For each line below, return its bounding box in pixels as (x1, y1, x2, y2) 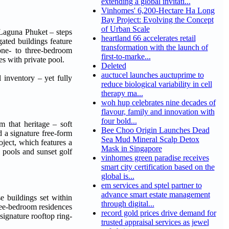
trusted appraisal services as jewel (101, 218, 209, 227)
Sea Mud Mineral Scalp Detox (101, 135, 199, 144)
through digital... (101, 199, 154, 209)
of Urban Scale (101, 25, 150, 34)
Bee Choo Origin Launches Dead (101, 126, 210, 135)
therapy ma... (101, 89, 143, 98)
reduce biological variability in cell (101, 80, 212, 89)
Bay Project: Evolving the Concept (101, 15, 214, 25)
